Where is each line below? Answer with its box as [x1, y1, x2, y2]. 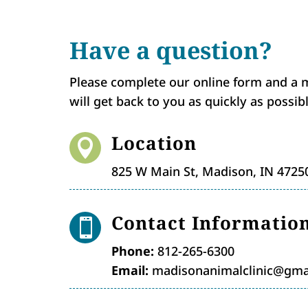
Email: [111, 261, 149, 278]
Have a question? [69, 34, 272, 66]
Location [111, 131, 197, 156]
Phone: [111, 242, 155, 259]
